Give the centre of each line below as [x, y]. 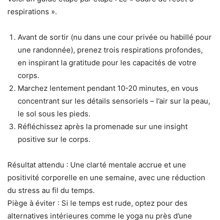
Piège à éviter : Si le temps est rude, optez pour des [97, 203]
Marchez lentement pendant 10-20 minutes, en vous [108, 88]
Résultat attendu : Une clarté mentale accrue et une [97, 165]
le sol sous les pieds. [54, 113]
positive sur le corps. [54, 139]
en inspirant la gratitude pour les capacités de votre [107, 62]
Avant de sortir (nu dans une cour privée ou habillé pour [115, 37]
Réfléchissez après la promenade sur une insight [103, 126]
